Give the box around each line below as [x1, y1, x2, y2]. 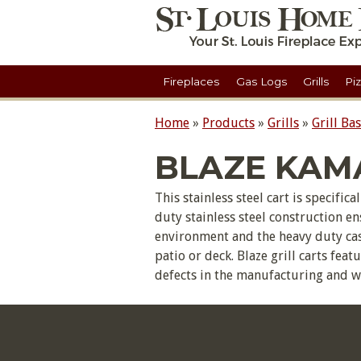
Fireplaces [163, 75, 220, 89]
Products [202, 115, 255, 131]
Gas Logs [235, 75, 287, 89]
